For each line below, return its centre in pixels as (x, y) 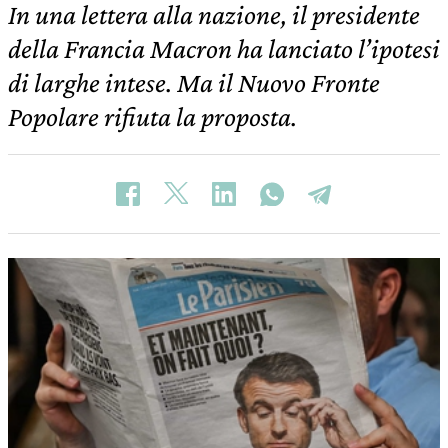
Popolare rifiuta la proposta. (152, 116)
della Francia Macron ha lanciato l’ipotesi (224, 48)
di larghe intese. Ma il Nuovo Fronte (194, 82)
